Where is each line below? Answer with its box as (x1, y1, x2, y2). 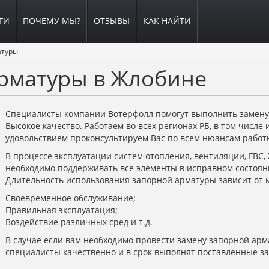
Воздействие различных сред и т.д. (5, 216, 153, 228)
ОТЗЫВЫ (94, 15, 130, 26)
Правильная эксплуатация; (5, 204, 118, 216)
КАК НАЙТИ (143, 15, 191, 26)
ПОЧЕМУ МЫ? (23, 15, 80, 26)
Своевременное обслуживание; (5, 192, 136, 204)
